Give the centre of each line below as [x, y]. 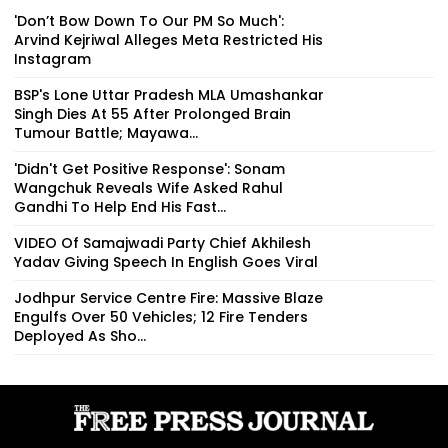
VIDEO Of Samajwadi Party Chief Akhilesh [162, 242]
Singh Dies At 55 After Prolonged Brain [152, 113]
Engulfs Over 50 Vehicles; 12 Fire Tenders [161, 316]
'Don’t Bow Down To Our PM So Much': [149, 20]
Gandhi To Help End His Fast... [120, 206]
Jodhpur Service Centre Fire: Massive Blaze [168, 297]
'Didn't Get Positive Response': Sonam [149, 168]
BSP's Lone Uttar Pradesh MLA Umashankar [169, 94]
